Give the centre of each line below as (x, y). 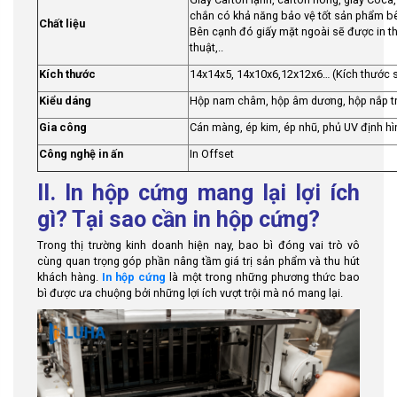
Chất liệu (62, 23)
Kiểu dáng (65, 101)
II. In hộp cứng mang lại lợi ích (198, 193)
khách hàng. (70, 276)
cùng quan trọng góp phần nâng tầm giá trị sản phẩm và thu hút (198, 261)
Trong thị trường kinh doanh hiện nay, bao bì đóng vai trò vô (198, 245)
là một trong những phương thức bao (263, 276)
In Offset (212, 154)
